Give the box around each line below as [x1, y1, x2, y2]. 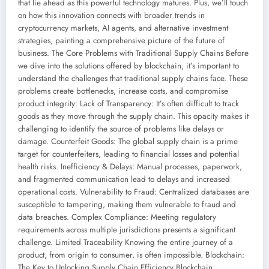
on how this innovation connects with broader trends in [18, 9, 205, 21]
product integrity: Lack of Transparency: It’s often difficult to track [18, 97, 239, 109]
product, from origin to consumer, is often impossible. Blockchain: [18, 249, 244, 261]
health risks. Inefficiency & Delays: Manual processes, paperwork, [18, 160, 242, 172]
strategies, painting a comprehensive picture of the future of [18, 34, 225, 46]
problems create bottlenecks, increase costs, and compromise [18, 85, 228, 97]
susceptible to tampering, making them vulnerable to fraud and [18, 198, 236, 210]
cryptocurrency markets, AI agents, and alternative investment [18, 22, 228, 34]
